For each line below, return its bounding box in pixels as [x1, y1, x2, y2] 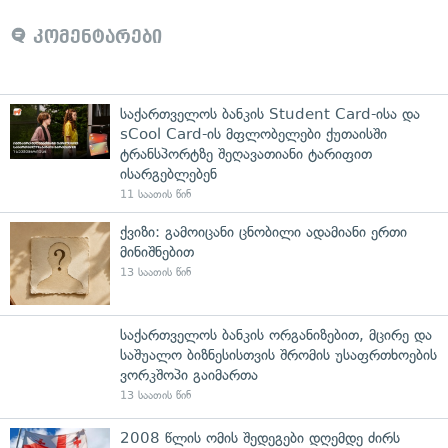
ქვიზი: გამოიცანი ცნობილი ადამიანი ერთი [120, 222, 407, 241]
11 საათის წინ [120, 187, 191, 201]
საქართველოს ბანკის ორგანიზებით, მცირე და [120, 325, 432, 344]
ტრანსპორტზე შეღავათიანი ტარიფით [120, 144, 372, 163]
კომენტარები [27, 26, 162, 47]
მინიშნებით [120, 242, 194, 261]
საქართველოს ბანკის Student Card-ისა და [120, 104, 420, 123]
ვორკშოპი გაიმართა [120, 365, 258, 384]
